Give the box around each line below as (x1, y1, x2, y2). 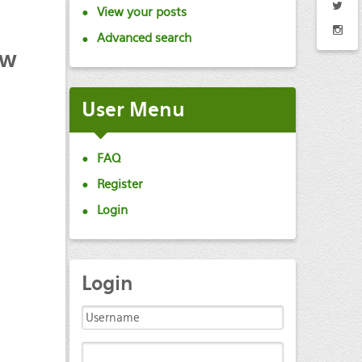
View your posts (97, 3, 187, 19)
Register (97, 175, 143, 192)
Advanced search (97, 30, 192, 46)
